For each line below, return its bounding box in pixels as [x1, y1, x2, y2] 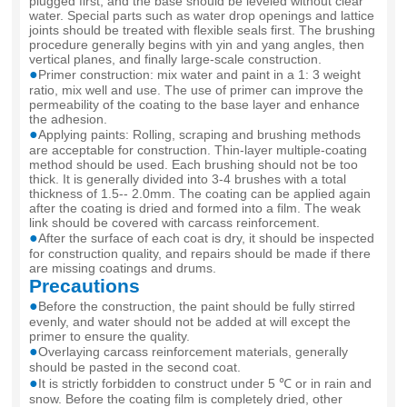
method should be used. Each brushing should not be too [28, 157, 358, 173]
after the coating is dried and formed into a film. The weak [28, 201, 361, 216]
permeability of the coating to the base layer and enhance [28, 97, 360, 113]
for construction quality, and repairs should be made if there [28, 246, 371, 262]
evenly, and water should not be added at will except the [28, 314, 351, 330]
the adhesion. [28, 112, 107, 127]
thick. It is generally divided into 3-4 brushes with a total [28, 172, 346, 187]
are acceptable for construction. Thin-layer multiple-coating [28, 143, 367, 158]
